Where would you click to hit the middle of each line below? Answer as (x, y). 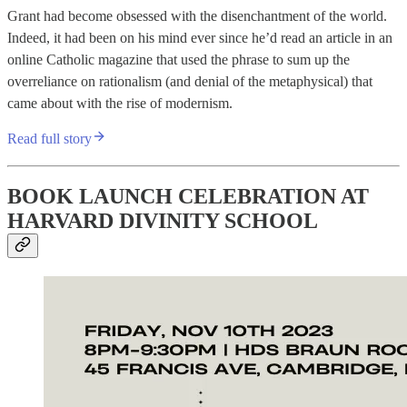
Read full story (50, 138)
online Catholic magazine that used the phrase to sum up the (179, 59)
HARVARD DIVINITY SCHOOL (163, 221)
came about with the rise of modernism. (120, 103)
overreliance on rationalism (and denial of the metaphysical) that (190, 81)
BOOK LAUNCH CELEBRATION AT (188, 197)
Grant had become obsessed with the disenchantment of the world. (197, 15)
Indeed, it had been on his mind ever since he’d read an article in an (200, 37)
